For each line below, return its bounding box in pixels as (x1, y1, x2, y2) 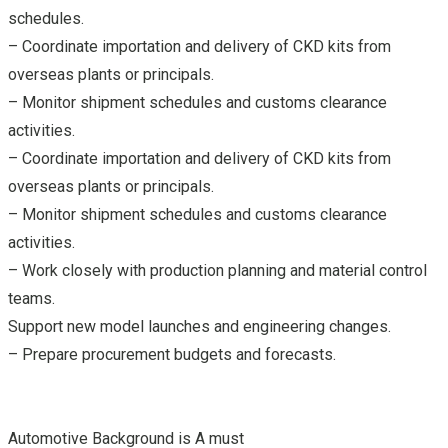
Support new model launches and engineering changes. (8, 317, 391, 337)
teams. (8, 289, 55, 309)
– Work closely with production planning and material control (8, 261, 427, 281)
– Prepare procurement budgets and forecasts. (8, 345, 336, 365)
